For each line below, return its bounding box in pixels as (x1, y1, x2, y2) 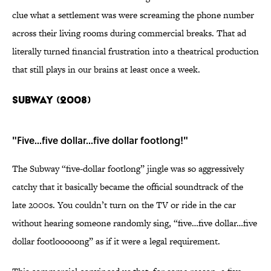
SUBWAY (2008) (12, 93, 91, 106)
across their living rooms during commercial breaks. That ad (12, 27, 246, 40)
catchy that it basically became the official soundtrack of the (12, 180, 243, 194)
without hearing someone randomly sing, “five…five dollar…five (12, 217, 257, 230)
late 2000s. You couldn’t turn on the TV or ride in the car (12, 198, 236, 212)
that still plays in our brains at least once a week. (12, 63, 200, 76)
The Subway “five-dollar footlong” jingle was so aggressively (12, 162, 244, 175)
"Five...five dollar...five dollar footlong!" (12, 133, 188, 148)
